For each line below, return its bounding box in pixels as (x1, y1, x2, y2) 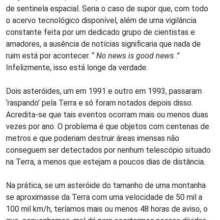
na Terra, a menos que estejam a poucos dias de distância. (6, 157, 205, 166)
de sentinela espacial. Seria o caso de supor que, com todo (6, 4, 208, 13)
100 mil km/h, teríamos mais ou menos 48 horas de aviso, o (6, 204, 208, 214)
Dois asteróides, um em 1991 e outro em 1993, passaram (6, 86, 202, 96)
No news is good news (96, 51, 176, 60)
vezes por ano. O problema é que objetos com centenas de (6, 122, 209, 131)
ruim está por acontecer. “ (6, 51, 96, 60)
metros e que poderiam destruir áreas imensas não (6, 134, 179, 143)
